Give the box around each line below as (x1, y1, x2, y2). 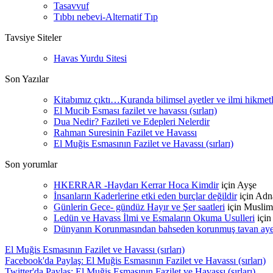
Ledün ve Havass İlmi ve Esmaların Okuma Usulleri (54, 213, 255, 223)
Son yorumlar (5, 159, 57, 169)
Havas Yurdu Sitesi (54, 53, 127, 63)
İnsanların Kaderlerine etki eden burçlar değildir (54, 191, 237, 201)
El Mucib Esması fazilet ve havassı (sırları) (54, 105, 217, 116)
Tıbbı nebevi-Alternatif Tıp (54, 12, 158, 22)
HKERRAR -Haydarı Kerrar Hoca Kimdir (54, 180, 219, 190)
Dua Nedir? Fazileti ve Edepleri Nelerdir (54, 116, 210, 127)
